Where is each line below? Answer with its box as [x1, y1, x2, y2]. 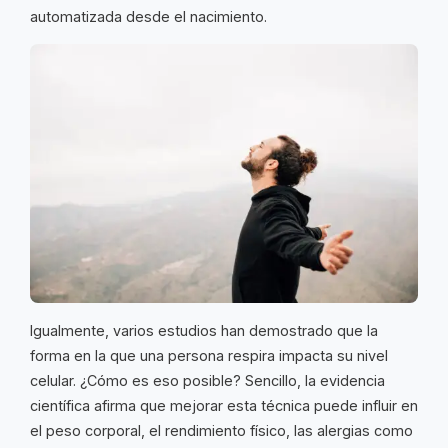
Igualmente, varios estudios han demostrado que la [30, 322, 378, 340]
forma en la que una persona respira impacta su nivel [30, 347, 388, 365]
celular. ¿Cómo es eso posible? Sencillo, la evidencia [30, 372, 385, 390]
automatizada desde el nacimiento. [30, 8, 267, 26]
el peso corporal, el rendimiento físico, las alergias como [30, 422, 413, 440]
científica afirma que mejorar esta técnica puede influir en [30, 397, 418, 415]
